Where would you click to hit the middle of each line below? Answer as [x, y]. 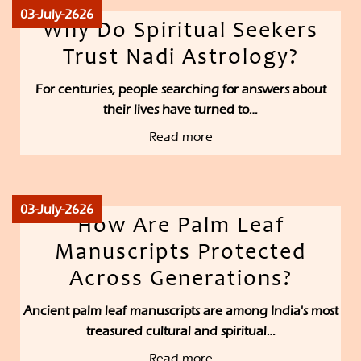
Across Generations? [180, 281]
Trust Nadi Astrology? [180, 59]
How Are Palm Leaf [180, 228]
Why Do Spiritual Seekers [180, 33]
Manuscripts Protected [180, 254]
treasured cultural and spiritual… [180, 331]
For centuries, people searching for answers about [180, 89]
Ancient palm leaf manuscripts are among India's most [180, 311]
